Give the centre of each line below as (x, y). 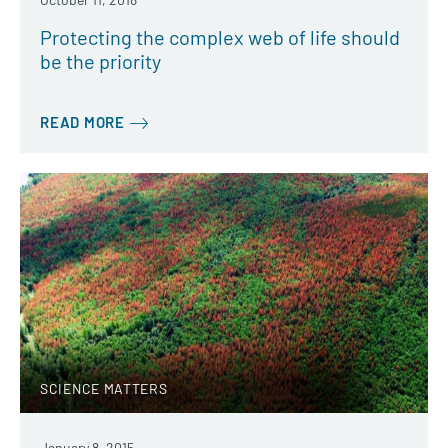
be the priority (100, 60)
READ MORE (82, 121)
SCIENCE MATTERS (104, 388)
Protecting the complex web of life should (220, 36)
